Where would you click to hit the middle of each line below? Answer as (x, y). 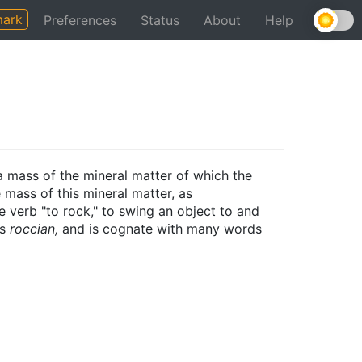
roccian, (34, 229)
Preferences (80, 20)
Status (160, 20)
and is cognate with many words (160, 229)
